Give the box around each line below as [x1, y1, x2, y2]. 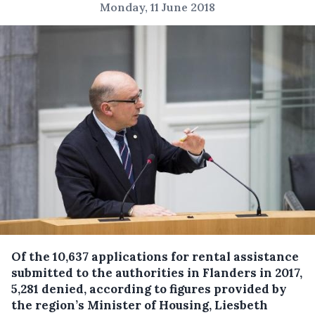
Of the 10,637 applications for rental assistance [11, 249, 299, 265]
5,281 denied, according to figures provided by [11, 281, 287, 297]
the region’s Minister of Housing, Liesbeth [11, 297, 268, 314]
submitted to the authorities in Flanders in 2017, [11, 265, 302, 281]
